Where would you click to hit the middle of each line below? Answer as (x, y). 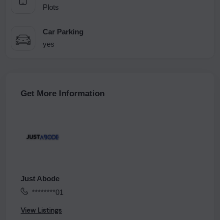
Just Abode (40, 179)
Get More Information (63, 94)
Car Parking (63, 31)
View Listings (41, 210)
